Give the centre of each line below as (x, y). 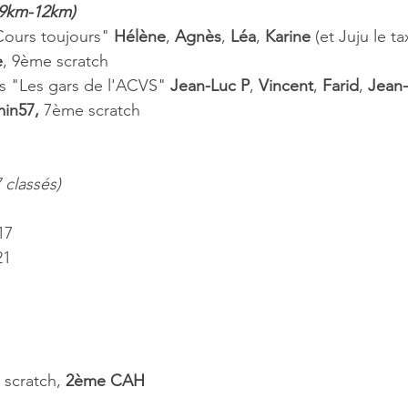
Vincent (286, 86)
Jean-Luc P (210, 86)
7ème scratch (92, 111)
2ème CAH (105, 381)
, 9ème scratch (56, 61)
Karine (290, 37)
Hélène (140, 37)
